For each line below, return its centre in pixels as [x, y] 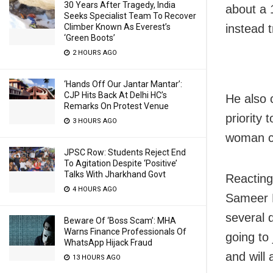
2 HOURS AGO [94, 53]
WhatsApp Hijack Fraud [108, 243]
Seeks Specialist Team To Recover [130, 16]
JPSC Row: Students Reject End [125, 152]
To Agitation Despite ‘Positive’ [121, 163]
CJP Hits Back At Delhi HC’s [115, 95]
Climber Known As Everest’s [117, 27]
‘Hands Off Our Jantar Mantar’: [123, 84]
